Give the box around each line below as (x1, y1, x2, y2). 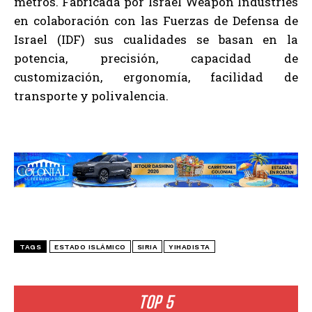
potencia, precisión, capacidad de (14, 49, 298, 66)
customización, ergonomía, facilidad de (14, 68, 298, 85)
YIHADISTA (169, 243, 210, 251)
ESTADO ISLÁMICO (54, 243, 126, 251)
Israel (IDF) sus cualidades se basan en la (14, 31, 298, 47)
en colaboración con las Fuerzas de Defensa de (14, 12, 298, 29)
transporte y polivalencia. (14, 87, 169, 104)
